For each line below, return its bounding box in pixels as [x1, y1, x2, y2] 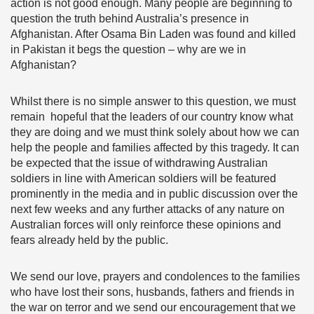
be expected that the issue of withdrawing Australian [11, 157, 268, 169]
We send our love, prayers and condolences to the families [11, 271, 300, 282]
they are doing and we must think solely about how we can [11, 126, 299, 138]
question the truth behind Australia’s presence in [11, 13, 249, 25]
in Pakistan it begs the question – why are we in [11, 43, 246, 55]
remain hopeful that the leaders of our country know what [11, 111, 293, 123]
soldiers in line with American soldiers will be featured [11, 172, 276, 184]
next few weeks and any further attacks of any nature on [11, 203, 285, 215]
